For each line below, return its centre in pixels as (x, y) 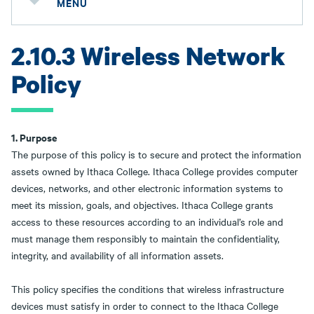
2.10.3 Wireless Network (148, 56)
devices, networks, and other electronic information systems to (147, 188)
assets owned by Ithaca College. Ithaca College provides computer (155, 171)
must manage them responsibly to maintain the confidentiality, (145, 238)
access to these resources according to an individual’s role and (147, 221)
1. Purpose (34, 137)
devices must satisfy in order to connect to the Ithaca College (145, 306)
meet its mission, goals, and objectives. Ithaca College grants (142, 205)
